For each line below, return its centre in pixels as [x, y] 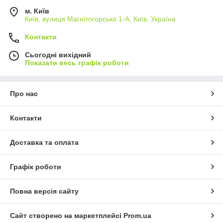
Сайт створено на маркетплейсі [67, 216]
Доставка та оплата [44, 143]
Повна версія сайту [44, 191]
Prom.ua [137, 216]
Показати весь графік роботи [77, 63]
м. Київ [37, 11]
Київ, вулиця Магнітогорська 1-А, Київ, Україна [100, 19]
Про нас [24, 94]
